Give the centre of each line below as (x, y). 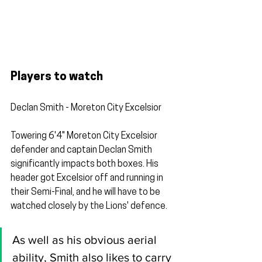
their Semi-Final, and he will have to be (86, 193)
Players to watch (57, 77)
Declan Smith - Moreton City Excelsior (86, 108)
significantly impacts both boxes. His (85, 165)
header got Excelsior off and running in (88, 179)
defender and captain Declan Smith (82, 151)
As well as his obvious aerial (86, 240)
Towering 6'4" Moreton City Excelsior (85, 137)
